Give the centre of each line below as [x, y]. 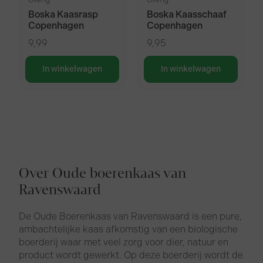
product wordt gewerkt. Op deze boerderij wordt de [131, 255]
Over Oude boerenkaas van [103, 174]
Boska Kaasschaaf [187, 15]
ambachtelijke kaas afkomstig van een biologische [129, 230]
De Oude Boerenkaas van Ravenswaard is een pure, [131, 217]
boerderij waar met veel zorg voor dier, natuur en [124, 242]
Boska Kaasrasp [63, 15]
